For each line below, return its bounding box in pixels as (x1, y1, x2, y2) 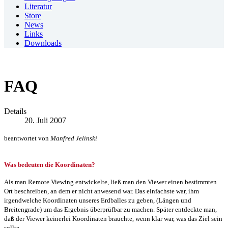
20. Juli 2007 (24, 116, 66, 125)
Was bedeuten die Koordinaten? (4, 160, 95, 168)
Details (4, 106, 26, 116)
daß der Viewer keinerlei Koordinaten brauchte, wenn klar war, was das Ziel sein (4, 214, 222, 222)
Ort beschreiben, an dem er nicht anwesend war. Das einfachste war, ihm (4, 187, 199, 195)
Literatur (24, 2, 52, 11)
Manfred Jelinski (50, 134, 97, 142)
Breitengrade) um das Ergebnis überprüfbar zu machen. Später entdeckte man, (4, 205, 217, 213)
